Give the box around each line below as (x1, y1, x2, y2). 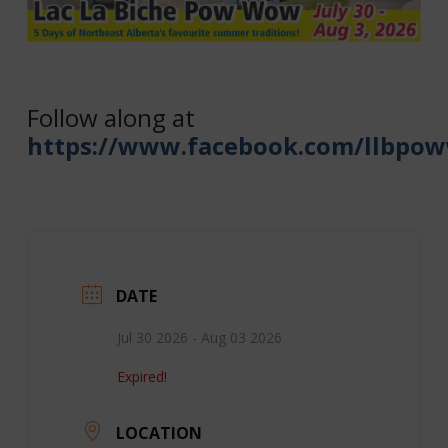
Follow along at (26, 100, 195, 134)
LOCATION (115, 421, 202, 444)
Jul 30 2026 (116, 327, 188, 347)
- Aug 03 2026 (187, 327, 282, 347)
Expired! (116, 366, 167, 386)
